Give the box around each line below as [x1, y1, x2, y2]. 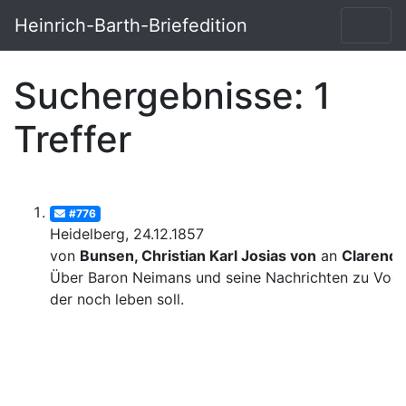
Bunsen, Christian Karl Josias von [80, 246, 316, 266]
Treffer [14, 116, 131, 161]
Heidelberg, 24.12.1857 [50, 225, 204, 244]
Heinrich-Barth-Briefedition [14, 14, 247, 36]
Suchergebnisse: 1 [14, 72, 331, 118]
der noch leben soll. [50, 290, 184, 309]
